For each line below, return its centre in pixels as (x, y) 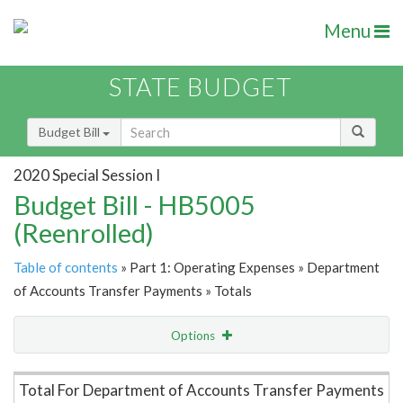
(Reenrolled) (84, 233)
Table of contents (66, 268)
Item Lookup (54, 373)
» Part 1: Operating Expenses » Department (249, 268)
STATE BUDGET (200, 87)
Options (194, 336)
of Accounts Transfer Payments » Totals (133, 291)
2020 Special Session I (87, 175)
